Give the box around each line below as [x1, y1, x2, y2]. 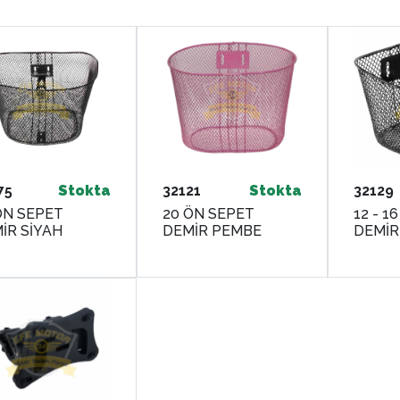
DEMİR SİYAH [21, 221, 62, 239]
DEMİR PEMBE [162, 221, 262, 239]
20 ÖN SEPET [162, 204, 254, 222]
